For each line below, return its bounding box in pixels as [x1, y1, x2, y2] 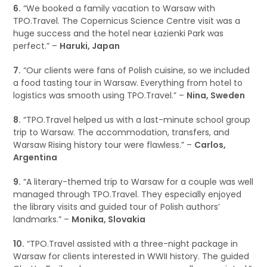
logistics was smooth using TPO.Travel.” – [13, 89, 187, 101]
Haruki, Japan [60, 40, 120, 52]
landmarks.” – [13, 213, 72, 225]
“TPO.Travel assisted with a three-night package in [24, 238, 238, 250]
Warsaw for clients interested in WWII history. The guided [13, 250, 250, 262]
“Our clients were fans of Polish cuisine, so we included [21, 64, 250, 76]
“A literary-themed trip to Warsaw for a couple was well [21, 176, 254, 188]
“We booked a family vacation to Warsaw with [21, 2, 216, 14]
